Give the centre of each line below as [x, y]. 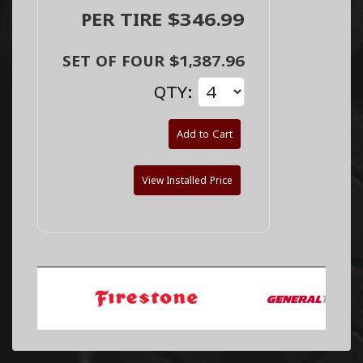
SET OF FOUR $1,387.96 [154, 61]
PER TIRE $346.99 [163, 19]
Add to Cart [205, 134]
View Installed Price [187, 180]
